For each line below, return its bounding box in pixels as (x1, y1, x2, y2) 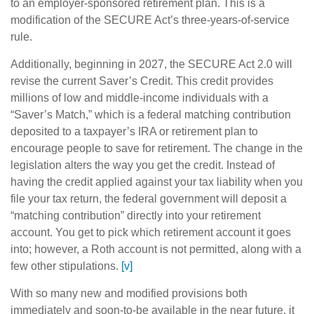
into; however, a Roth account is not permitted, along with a (11, 243, 301, 256)
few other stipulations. (11, 260, 121, 273)
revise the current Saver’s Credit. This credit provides (11, 75, 273, 88)
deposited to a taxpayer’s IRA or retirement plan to (11, 125, 258, 138)
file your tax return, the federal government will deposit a (11, 193, 287, 205)
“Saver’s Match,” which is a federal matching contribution (11, 109, 291, 121)
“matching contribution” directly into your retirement (11, 210, 261, 222)
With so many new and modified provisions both (11, 287, 247, 300)
